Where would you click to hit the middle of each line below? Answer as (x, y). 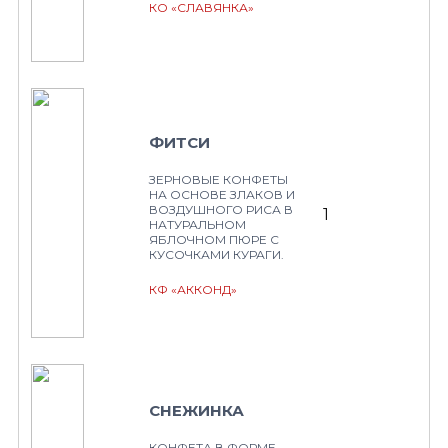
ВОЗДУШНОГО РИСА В (221, 209)
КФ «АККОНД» (193, 289)
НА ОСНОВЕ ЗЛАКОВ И (222, 194)
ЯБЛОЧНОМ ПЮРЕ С (214, 239)
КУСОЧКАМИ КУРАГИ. (216, 254)
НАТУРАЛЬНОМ (197, 224)
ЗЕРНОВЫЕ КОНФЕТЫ (218, 179)
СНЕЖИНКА (196, 410)
